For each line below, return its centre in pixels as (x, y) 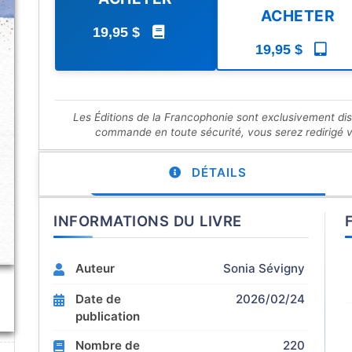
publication (108, 316)
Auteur (95, 268)
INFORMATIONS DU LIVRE (148, 221)
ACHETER (297, 16)
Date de (98, 299)
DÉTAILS (217, 172)
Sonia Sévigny (264, 268)
